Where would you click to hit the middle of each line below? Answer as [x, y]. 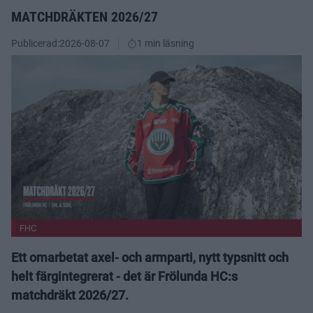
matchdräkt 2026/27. [70, 295]
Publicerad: [35, 43]
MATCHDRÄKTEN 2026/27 [85, 16]
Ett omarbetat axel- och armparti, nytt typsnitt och [150, 257]
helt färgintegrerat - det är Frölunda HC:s [124, 276]
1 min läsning [166, 43]
